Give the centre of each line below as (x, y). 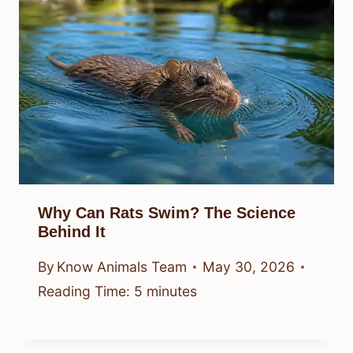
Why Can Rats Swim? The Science (167, 212)
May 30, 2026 (249, 267)
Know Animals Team (122, 267)
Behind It (72, 231)
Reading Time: (84, 292)
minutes (172, 292)
